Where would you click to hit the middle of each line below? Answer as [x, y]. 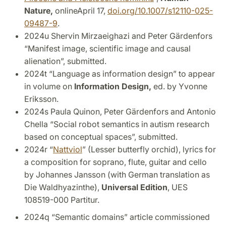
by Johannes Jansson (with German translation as [117, 174]
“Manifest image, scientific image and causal [107, 48]
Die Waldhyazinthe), [63, 187]
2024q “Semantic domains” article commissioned [117, 217]
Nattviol [68, 149]
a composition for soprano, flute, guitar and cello [116, 162]
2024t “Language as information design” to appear [120, 73]
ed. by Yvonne [179, 86]
